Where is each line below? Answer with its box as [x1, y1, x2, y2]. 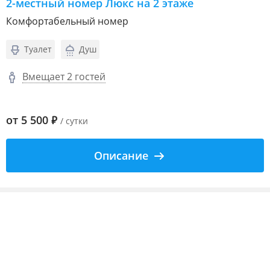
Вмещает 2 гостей [22, 70, 105, 83]
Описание [94, 148, 148, 163]
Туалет [24, 43, 52, 55]
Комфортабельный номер [6, 14, 128, 28]
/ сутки [60, 115, 88, 127]
